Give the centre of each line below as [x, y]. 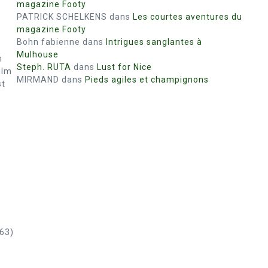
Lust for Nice [124, 67]
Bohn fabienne [48, 42]
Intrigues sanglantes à [154, 42]
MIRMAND [38, 80]
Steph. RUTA [44, 67]
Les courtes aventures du [188, 17]
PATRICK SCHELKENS [62, 17]
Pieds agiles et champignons [147, 80]
